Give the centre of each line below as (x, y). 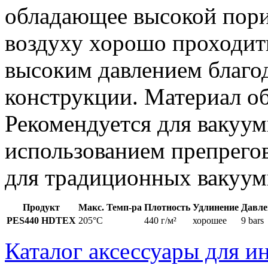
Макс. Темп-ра (110, 207)
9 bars (252, 220)
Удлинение (216, 207)
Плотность (167, 207)
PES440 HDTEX (41, 220)
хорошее (210, 220)
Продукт (41, 207)
